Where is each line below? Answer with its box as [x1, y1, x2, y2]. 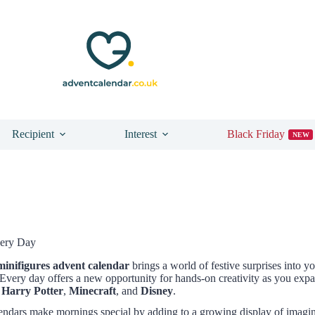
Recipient [12, 128, 54, 140]
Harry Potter [1, 284, 63, 297]
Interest [124, 128, 157, 140]
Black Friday [227, 128, 285, 140]
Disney [141, 284, 173, 297]
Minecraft [69, 284, 116, 297]
